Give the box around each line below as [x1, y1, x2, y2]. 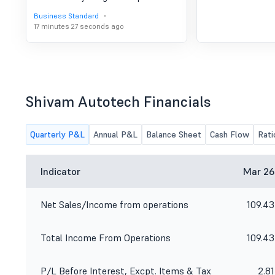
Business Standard [34, 11, 99, 20]
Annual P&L [93, 129, 137, 140]
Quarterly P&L [30, 129, 85, 140]
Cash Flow [210, 129, 249, 140]
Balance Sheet [146, 129, 201, 140]
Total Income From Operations [41, 231, 171, 244]
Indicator [41, 165, 80, 177]
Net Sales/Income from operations [41, 198, 188, 211]
